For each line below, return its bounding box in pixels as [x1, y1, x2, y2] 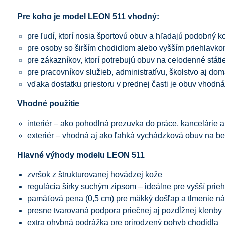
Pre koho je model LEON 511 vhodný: [17, 12, 159, 21]
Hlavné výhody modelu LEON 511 [17, 150, 145, 159]
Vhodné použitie [17, 99, 79, 108]
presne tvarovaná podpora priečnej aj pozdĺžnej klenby [27, 206, 222, 215]
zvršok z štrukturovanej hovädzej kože [27, 170, 162, 179]
